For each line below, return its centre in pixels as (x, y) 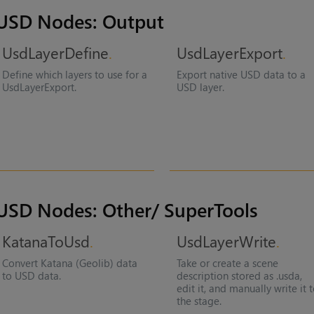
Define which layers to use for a (74, 74)
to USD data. (31, 275)
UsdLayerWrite (227, 241)
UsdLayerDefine (55, 52)
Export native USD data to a (241, 74)
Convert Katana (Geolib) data (69, 262)
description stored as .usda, (240, 275)
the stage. (199, 300)
